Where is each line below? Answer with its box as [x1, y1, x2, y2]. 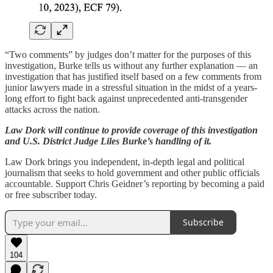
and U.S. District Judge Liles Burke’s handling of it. [5, 135, 211, 146]
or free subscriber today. [5, 189, 97, 200]
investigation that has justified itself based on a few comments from [5, 71, 261, 82]
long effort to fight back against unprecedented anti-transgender [5, 93, 247, 104]
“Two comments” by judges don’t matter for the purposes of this [5, 49, 251, 60]
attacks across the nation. [5, 104, 100, 115]
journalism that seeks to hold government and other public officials [5, 167, 260, 178]
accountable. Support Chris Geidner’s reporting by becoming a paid [5, 178, 264, 189]
